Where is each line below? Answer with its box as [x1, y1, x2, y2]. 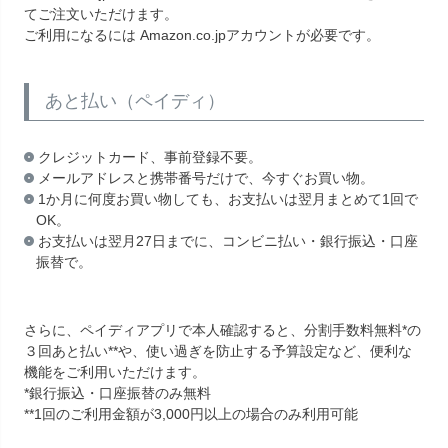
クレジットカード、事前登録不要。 [38, 148, 262, 165]
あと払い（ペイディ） [45, 90, 225, 111]
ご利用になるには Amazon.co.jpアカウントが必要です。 [24, 26, 380, 43]
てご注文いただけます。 [24, 5, 178, 22]
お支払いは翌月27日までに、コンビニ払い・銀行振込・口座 [38, 232, 418, 249]
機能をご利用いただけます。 [24, 363, 206, 380]
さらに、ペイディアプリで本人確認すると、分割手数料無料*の [24, 321, 421, 338]
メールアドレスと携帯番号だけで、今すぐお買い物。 [38, 169, 374, 186]
